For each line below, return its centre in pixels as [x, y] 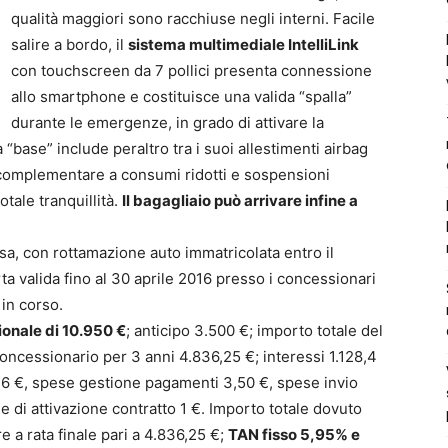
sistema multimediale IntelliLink [243, 44]
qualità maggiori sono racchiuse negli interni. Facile [193, 18]
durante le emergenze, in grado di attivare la [167, 122]
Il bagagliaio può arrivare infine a [240, 200]
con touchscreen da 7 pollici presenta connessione [191, 70]
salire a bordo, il [69, 44]
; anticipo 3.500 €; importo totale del [254, 330]
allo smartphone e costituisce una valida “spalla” [181, 96]
